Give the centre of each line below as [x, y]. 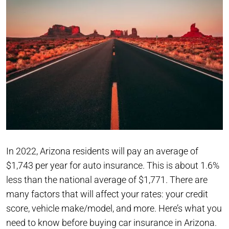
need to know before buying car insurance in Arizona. [111, 222]
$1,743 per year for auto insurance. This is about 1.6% [113, 165]
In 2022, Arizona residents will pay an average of [102, 151]
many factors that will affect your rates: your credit [107, 194]
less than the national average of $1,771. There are [107, 179]
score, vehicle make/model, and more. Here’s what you [114, 208]
